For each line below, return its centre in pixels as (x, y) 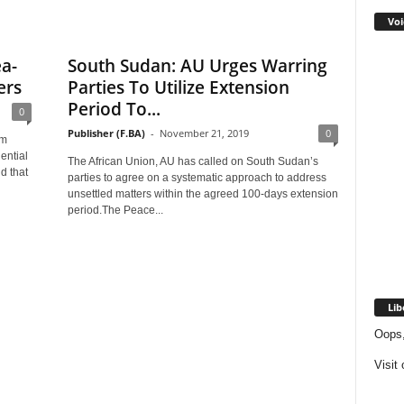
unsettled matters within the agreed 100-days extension (202, 194)
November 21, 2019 (204, 133)
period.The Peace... (115, 210)
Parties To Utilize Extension (178, 87)
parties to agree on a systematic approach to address (197, 178)
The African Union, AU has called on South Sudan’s (193, 161)
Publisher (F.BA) (106, 133)
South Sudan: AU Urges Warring (197, 66)
